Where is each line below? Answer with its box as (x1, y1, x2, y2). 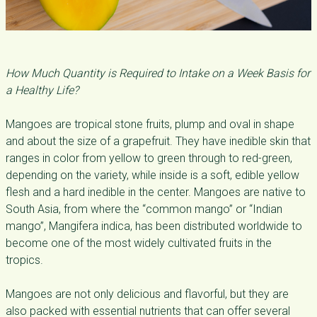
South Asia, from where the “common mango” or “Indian (6, 202, 282, 216)
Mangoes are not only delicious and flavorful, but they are (6, 287, 289, 301)
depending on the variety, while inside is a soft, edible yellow (6, 168, 299, 182)
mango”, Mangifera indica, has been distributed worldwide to (6, 219, 302, 233)
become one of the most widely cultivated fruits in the (6, 236, 272, 250)
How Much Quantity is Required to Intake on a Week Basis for (6, 67, 310, 80)
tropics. (6, 253, 43, 267)
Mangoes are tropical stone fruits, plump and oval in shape (6, 117, 294, 131)
